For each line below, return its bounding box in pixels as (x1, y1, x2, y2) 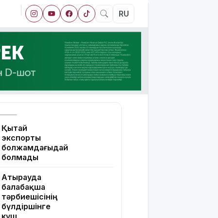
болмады (1, 152, 38, 163)
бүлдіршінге (1, 201, 51, 212)
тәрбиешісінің (1, 192, 57, 202)
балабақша (1, 182, 45, 192)
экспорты (1, 133, 41, 143)
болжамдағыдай (1, 143, 68, 153)
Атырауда (1, 172, 41, 182)
